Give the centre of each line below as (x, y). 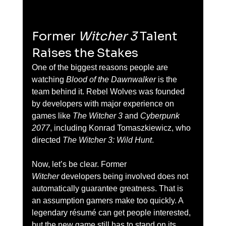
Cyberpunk (161, 116)
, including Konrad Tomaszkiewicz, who (121, 128)
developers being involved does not (124, 176)
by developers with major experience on (104, 104)
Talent (158, 36)
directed (47, 140)
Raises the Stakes (85, 53)
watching (49, 79)
